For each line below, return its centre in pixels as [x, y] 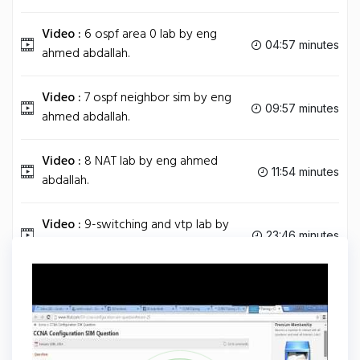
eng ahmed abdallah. [98, 244]
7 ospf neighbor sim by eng [156, 98]
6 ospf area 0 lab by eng [149, 35]
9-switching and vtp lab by [155, 225]
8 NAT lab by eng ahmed [149, 162]
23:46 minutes [301, 235]
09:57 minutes [301, 108]
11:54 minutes [304, 171]
